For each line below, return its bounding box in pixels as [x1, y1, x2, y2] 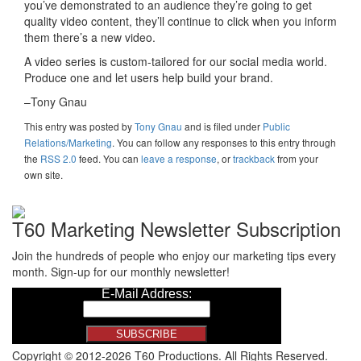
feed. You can [77, 151, 141, 166]
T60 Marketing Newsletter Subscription [12, 214, 341, 243]
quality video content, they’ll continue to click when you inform [24, 13, 337, 30]
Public [263, 119, 290, 134]
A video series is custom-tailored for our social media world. [24, 53, 327, 70]
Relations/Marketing [24, 135, 112, 150]
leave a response [141, 151, 217, 166]
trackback [233, 151, 275, 166]
